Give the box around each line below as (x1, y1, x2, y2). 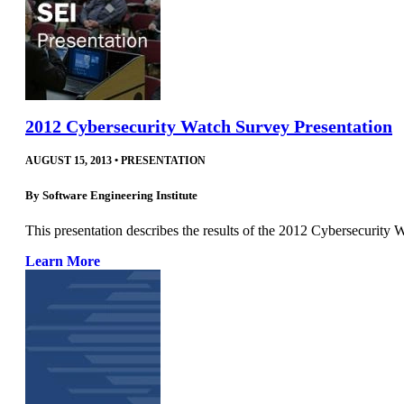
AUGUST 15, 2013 (25, 154, 112, 168)
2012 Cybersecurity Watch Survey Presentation (25, 116, 392, 137)
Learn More (25, 252, 100, 269)
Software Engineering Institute (42, 188, 197, 202)
